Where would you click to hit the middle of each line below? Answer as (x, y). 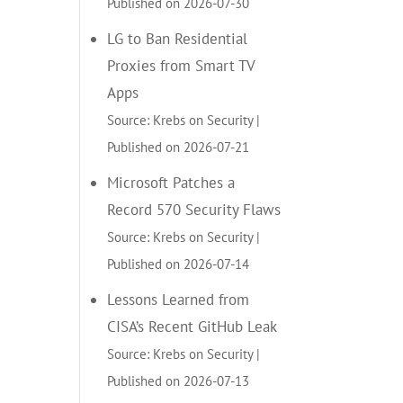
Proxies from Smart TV (181, 65)
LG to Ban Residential (178, 38)
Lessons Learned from (179, 299)
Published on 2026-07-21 (179, 146)
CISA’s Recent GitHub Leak (193, 326)
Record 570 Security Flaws (194, 209)
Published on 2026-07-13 (179, 380)
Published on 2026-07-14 (179, 263)
